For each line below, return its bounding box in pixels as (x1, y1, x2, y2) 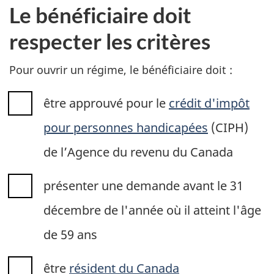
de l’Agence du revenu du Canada (43, 144, 233, 161)
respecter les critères (9, 28, 210, 54)
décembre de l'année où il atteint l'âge (43, 202, 261, 219)
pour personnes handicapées (43, 119, 208, 136)
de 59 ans (43, 226, 97, 243)
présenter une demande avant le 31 (43, 177, 243, 194)
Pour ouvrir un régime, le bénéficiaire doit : (9, 62, 232, 77)
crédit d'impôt (169, 95, 250, 112)
